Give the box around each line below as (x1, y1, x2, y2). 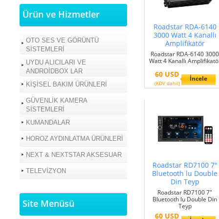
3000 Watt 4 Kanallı (153, 30, 217, 40)
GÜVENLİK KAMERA (26, 96, 88, 104)
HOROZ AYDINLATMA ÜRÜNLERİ (26, 134, 123, 142)
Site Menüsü (22, 197, 74, 209)
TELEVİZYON (26, 167, 66, 175)
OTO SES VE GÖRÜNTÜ (26, 36, 99, 44)
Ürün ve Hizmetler (22, 8, 100, 20)
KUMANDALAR (26, 118, 70, 126)
